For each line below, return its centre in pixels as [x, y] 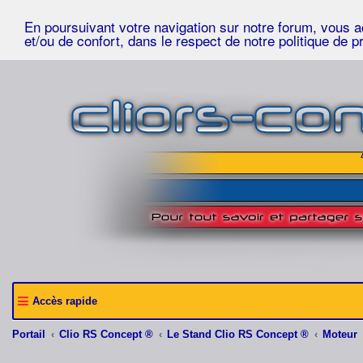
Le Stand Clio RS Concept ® [238, 334]
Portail [29, 334]
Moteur [340, 334]
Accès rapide [65, 301]
